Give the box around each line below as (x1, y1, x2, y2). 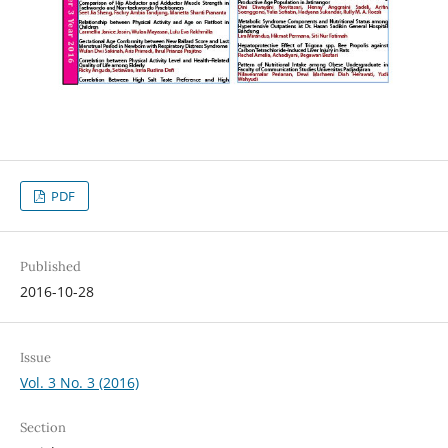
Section (19, 418, 66, 436)
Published (19, 257, 81, 275)
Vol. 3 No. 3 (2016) (19, 372, 139, 392)
